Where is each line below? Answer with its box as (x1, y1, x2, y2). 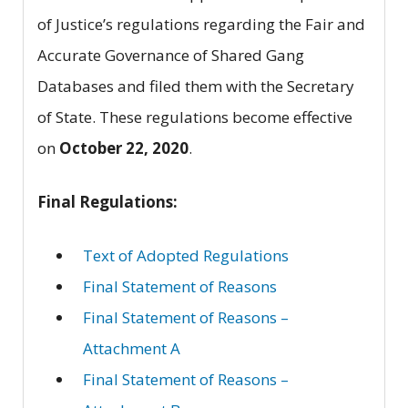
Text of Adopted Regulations (83, 245, 289, 267)
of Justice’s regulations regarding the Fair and (37, 14, 365, 36)
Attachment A (83, 338, 180, 360)
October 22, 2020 (59, 138, 189, 159)
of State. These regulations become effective (37, 107, 352, 128)
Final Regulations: (37, 191, 178, 213)
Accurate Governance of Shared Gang (37, 45, 304, 66)
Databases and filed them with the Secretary (37, 76, 354, 97)
